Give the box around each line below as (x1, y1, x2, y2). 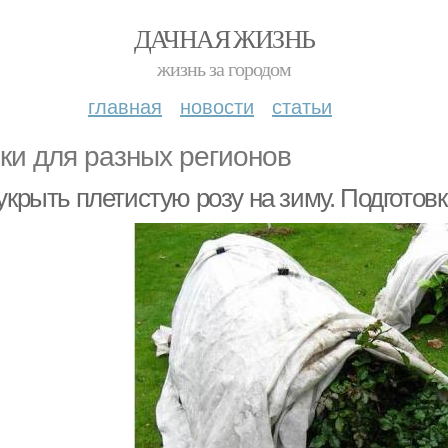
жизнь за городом (157, 55, 291, 82)
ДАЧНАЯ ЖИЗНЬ (133, 21, 315, 55)
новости (180, 91, 254, 120)
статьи (272, 91, 332, 120)
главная (88, 91, 162, 120)
